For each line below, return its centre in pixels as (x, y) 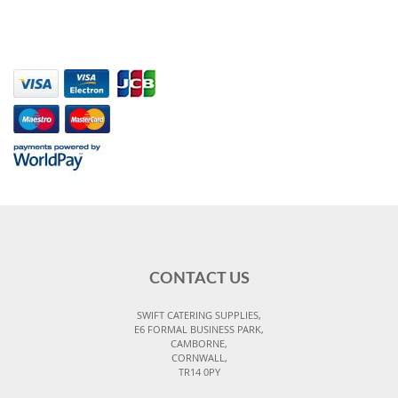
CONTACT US (199, 279)
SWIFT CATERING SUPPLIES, (199, 315)
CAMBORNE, (199, 344)
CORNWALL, (199, 358)
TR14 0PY (199, 372)
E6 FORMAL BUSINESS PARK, (199, 330)
